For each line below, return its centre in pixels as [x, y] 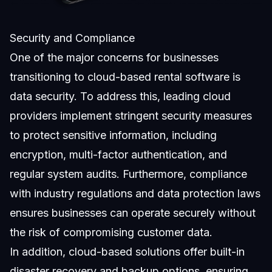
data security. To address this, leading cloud [120, 97]
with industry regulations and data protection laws [135, 194]
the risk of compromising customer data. [111, 233]
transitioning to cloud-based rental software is [125, 77]
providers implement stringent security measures [131, 116]
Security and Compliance [72, 38]
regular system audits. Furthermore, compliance [128, 174]
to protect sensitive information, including [113, 135]
